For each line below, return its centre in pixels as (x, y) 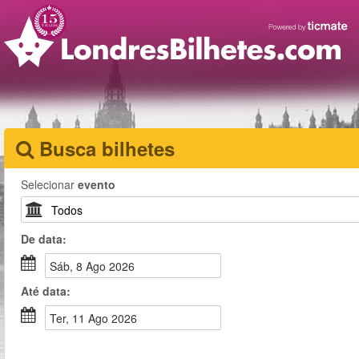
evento (97, 184)
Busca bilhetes (107, 148)
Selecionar (49, 184)
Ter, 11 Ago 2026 (97, 318)
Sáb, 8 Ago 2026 (96, 266)
